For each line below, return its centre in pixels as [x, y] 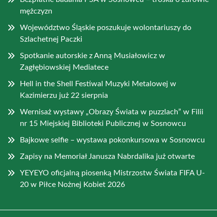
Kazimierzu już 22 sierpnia [64, 95]
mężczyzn [36, 11]
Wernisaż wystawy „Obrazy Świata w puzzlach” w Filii [112, 112]
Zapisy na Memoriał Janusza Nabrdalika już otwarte [107, 156]
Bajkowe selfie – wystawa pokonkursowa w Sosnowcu [112, 140]
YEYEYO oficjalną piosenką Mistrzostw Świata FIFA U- [112, 173]
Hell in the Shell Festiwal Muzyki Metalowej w [98, 84]
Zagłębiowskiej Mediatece [64, 67]
